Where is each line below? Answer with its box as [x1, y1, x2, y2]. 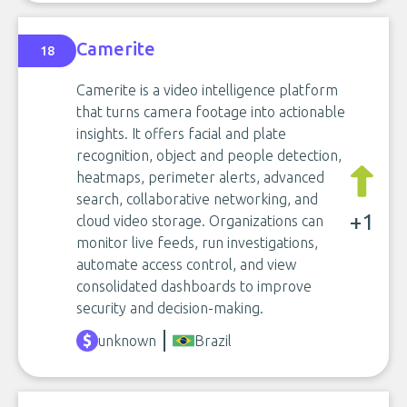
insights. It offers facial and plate [76, 125, 286, 142]
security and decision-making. [76, 300, 263, 316]
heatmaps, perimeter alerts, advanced [76, 169, 324, 185]
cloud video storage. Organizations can [76, 213, 323, 229]
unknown [98, 333, 156, 349]
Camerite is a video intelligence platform [76, 82, 338, 98]
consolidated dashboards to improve [76, 278, 312, 294]
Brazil [194, 333, 232, 349]
